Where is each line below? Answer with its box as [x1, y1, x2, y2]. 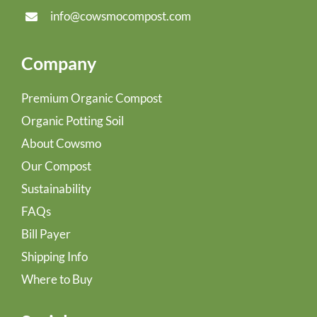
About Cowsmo [21, 135, 101, 151]
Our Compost [21, 158, 91, 173]
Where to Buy [21, 271, 93, 287]
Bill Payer [21, 226, 71, 241]
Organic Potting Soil [21, 113, 124, 128]
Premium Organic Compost [21, 90, 162, 105]
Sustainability [21, 180, 91, 196]
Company [21, 52, 96, 74]
